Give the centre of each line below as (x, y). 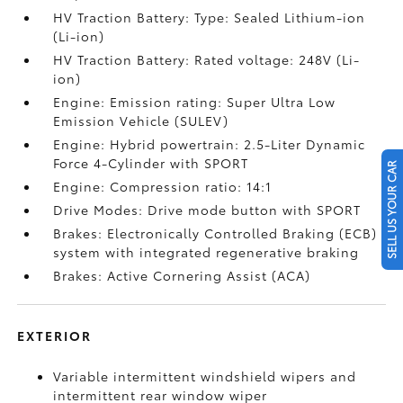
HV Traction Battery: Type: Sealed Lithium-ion (210, 17)
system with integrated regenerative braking (206, 252)
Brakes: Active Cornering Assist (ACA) (182, 275)
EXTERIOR (55, 336)
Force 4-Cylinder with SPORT (151, 163)
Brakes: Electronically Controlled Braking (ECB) (215, 233)
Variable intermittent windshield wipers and (205, 376)
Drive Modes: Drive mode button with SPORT (207, 210)
